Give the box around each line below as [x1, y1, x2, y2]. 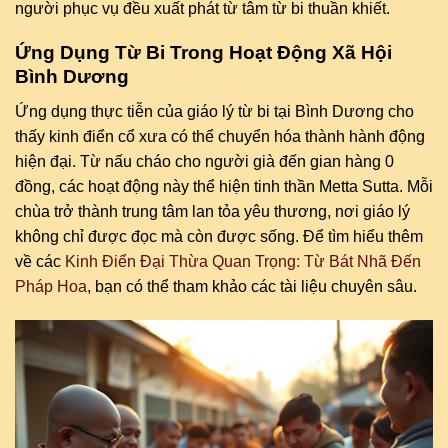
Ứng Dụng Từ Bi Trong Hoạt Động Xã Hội [15, 42, 392, 64]
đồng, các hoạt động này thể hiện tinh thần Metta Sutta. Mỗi [15, 178, 433, 196]
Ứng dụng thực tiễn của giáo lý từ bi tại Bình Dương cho [15, 103, 414, 121]
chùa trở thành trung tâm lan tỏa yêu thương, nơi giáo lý [15, 203, 410, 221]
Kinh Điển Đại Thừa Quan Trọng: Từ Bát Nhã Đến [65, 253, 421, 271]
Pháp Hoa [15, 278, 87, 296]
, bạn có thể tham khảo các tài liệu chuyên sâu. [87, 278, 417, 296]
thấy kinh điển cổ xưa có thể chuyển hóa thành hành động [15, 128, 425, 146]
